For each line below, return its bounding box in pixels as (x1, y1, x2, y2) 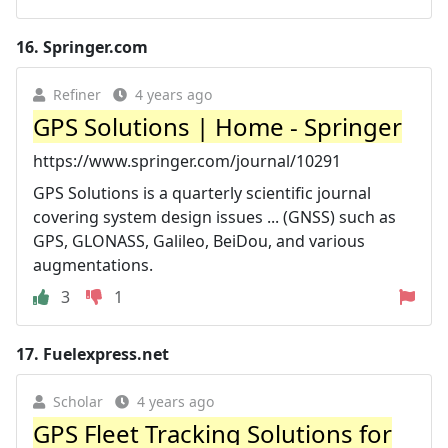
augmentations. (33, 253, 153, 276)
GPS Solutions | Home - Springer (33, 109, 402, 143)
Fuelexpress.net (43, 342, 169, 365)
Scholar (53, 391, 103, 411)
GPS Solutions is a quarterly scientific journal (33, 181, 371, 204)
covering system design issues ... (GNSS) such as (33, 205, 396, 228)
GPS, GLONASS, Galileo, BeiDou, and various (33, 229, 365, 252)
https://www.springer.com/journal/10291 (33, 149, 341, 172)
